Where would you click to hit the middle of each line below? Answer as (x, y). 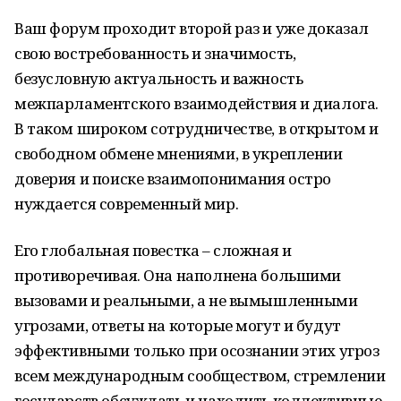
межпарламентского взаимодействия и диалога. (196, 103)
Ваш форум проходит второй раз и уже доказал (192, 28)
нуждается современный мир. (127, 204)
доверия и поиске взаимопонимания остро (173, 179)
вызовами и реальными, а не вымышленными (186, 300)
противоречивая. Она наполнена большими (178, 275)
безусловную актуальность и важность (159, 78)
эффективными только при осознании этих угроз (197, 350)
